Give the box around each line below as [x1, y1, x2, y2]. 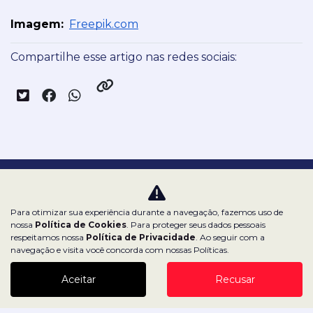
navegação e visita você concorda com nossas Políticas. [10, 245, 229, 255]
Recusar [214, 272, 255, 286]
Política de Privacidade [86, 232, 196, 242]
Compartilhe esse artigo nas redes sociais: [10, 50, 237, 64]
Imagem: [10, 17, 64, 31]
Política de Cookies [35, 219, 126, 230]
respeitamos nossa [10, 232, 86, 242]
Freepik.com [69, 17, 138, 31]
